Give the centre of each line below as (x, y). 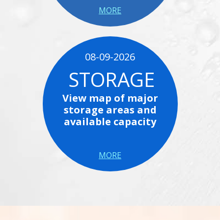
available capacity (110, 122)
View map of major (110, 98)
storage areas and (110, 110)
